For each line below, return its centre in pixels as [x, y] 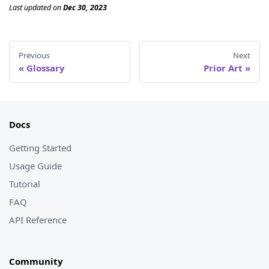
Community [36, 261]
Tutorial [25, 183]
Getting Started [40, 147]
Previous [34, 56]
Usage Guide [35, 165]
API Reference [38, 219]
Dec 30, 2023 [85, 8]
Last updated [30, 8]
